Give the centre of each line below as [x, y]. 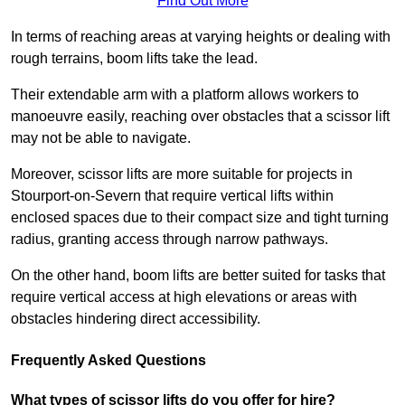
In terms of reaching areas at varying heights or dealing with [201, 37]
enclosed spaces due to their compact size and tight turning [200, 218]
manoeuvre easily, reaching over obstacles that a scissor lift [200, 117]
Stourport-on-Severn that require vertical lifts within [172, 196]
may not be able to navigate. [101, 138]
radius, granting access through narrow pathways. [170, 240]
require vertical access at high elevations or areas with [184, 297]
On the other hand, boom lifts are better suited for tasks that [198, 276]
